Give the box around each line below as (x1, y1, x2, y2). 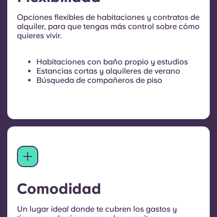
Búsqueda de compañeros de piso (36, 75, 162, 85)
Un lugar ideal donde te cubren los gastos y (17, 204, 177, 214)
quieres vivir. (17, 31, 62, 40)
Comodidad (17, 179, 101, 197)
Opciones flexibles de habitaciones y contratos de (17, 12, 200, 22)
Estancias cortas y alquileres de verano (36, 66, 180, 76)
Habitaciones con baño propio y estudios (36, 57, 188, 66)
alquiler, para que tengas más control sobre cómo (17, 21, 200, 31)
